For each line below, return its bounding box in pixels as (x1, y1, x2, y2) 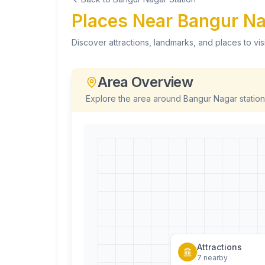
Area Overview (98, 73, 193, 91)
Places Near (72, 10, 177, 31)
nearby (202, 253, 228, 262)
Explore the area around (86, 93, 183, 104)
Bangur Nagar (183, 93, 237, 104)
